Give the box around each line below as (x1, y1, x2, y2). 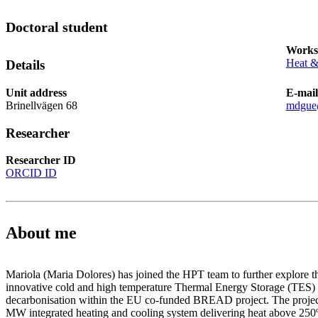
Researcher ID (6, 154, 76, 167)
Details (6, 57, 45, 73)
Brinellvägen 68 (6, 99, 77, 111)
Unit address (6, 86, 67, 99)
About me (6, 224, 77, 243)
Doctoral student (6, 19, 108, 35)
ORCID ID (6, 167, 57, 180)
